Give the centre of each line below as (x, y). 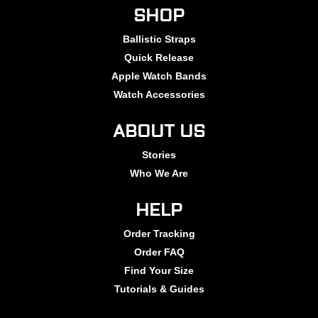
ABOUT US (159, 132)
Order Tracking (159, 234)
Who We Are (159, 174)
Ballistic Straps (159, 39)
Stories (159, 155)
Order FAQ (159, 252)
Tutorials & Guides (159, 289)
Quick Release (159, 58)
